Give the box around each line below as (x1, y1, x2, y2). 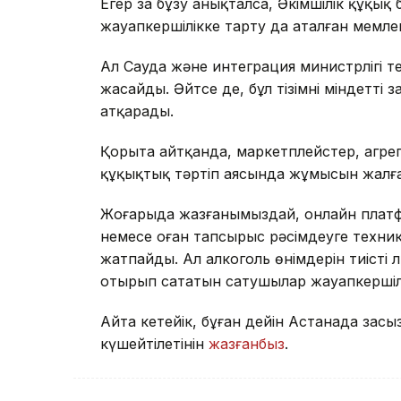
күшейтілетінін (100, 334, 209, 353)
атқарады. (100, 101, 174, 120)
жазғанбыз (209, 334, 285, 353)
